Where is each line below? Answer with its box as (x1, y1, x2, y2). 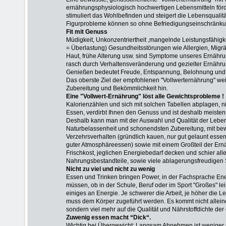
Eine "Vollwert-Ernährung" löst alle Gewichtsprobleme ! (66, 93, 224, 100)
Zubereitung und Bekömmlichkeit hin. (66, 85, 168, 92)
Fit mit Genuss (66, 28, 107, 35)
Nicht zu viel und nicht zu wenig (66, 165, 155, 173)
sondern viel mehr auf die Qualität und (66, 206, 171, 213)
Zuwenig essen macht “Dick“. (66, 214, 151, 221)
